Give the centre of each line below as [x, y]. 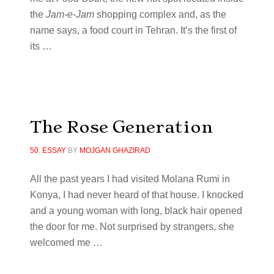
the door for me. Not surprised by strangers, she [132, 227]
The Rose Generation [121, 127]
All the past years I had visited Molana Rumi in [130, 179]
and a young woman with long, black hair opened [136, 211]
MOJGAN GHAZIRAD [115, 150]
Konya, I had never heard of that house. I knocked [136, 195]
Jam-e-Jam [71, 14]
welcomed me [61, 243]
